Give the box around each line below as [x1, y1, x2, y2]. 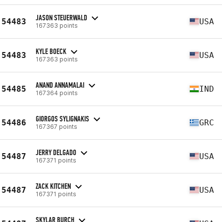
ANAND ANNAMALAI [36, 80, 84, 90]
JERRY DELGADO [36, 147, 76, 157]
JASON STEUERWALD [36, 12, 87, 22]
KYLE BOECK [36, 46, 66, 56]
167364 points [36, 89, 78, 97]
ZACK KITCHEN [36, 181, 71, 191]
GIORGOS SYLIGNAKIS [36, 113, 89, 123]
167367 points [36, 122, 77, 130]
